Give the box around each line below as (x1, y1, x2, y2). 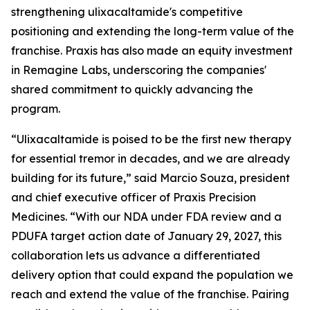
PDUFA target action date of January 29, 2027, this (11, 229, 282, 243)
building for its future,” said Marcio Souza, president (11, 171, 290, 185)
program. (11, 102, 60, 116)
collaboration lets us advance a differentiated (11, 248, 260, 262)
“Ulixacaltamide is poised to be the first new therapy (11, 132, 291, 146)
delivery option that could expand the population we (11, 268, 293, 282)
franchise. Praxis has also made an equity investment (11, 44, 293, 57)
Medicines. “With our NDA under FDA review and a (11, 210, 282, 224)
